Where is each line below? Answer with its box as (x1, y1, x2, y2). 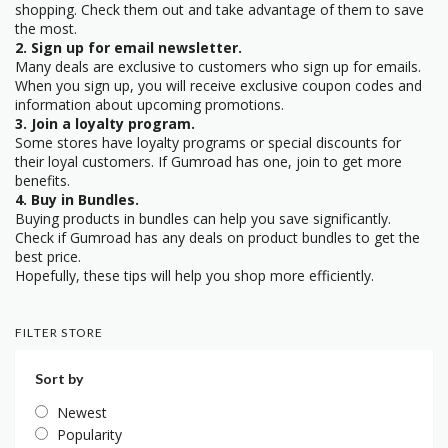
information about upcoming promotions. (15, 95, 284, 115)
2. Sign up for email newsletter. (15, 38, 242, 58)
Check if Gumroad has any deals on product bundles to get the (15, 228, 420, 248)
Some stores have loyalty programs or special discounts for (15, 133, 401, 153)
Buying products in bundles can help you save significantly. (15, 209, 391, 229)
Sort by (35, 370, 83, 388)
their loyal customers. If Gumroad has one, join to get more (15, 152, 402, 172)
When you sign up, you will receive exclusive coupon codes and (15, 76, 422, 96)
